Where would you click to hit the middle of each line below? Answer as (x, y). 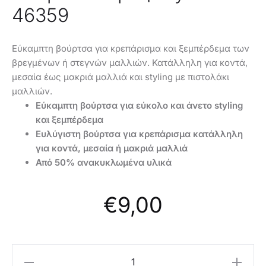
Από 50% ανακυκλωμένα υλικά (104, 163)
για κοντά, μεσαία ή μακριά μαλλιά (112, 148)
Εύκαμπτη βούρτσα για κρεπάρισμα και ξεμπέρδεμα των (131, 49)
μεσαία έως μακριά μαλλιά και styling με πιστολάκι (121, 77)
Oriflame (32, 256)
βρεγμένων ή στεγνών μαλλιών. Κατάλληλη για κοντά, (130, 63)
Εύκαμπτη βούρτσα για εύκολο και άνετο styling (139, 106)
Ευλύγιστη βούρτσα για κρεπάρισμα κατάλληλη (139, 134)
